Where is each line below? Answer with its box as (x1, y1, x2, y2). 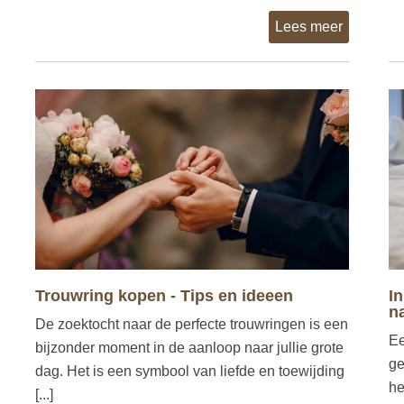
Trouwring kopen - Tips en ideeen (35, 286, 293, 305)
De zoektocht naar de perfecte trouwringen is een (35, 316, 348, 332)
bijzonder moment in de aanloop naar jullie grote (35, 339, 344, 355)
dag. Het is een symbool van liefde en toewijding (35, 363, 344, 379)
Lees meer (274, 18, 343, 34)
